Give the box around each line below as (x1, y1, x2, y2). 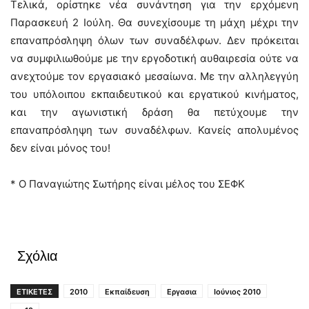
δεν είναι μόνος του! (10, 141, 110, 154)
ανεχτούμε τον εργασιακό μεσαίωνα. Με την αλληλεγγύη (10, 70, 299, 83)
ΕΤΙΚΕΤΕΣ (17, 287, 52, 297)
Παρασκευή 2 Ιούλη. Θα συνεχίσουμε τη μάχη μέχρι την (10, 16, 299, 29)
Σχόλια (17, 248, 58, 263)
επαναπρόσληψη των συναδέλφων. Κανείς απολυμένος (10, 123, 299, 137)
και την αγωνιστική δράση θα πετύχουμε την (10, 106, 299, 119)
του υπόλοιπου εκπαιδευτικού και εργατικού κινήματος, (10, 88, 299, 101)
